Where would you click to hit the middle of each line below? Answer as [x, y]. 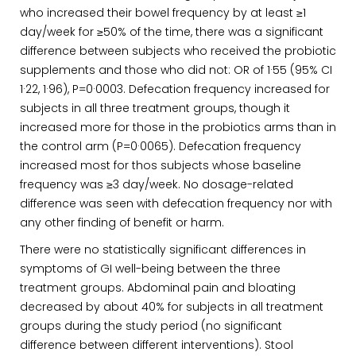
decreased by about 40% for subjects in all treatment [172, 307]
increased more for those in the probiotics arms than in [178, 127]
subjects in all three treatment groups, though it [155, 108]
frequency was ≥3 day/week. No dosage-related [157, 184]
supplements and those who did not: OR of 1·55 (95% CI [176, 70]
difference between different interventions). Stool [157, 345]
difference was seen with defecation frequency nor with [176, 203]
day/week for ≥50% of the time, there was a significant [172, 32]
